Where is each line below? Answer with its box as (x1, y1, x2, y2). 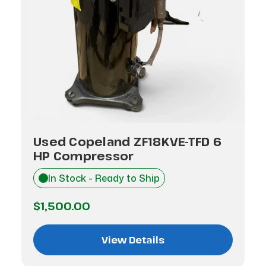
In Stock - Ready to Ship (48, 172, 160, 185)
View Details (102, 233, 164, 246)
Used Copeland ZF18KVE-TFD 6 (33, 134, 221, 150)
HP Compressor (33, 148, 134, 164)
